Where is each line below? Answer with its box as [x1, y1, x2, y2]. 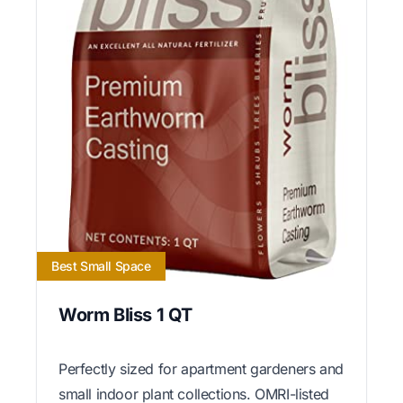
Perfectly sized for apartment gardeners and [58, 359, 344, 378]
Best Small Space [51, 257, 151, 273]
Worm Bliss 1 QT [58, 303, 193, 326]
